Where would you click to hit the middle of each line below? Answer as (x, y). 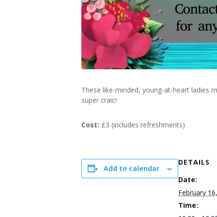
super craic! (99, 100)
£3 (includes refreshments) (142, 125)
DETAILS (194, 162)
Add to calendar (132, 168)
